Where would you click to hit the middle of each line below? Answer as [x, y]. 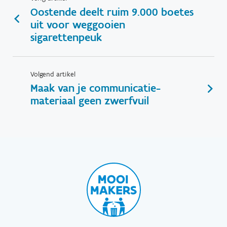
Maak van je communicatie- [96, 88]
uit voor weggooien [78, 25]
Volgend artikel [53, 74]
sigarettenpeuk [66, 37]
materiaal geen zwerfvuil [90, 101]
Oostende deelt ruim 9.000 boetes [112, 12]
